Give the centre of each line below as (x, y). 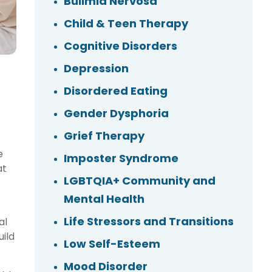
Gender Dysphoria (116, 114)
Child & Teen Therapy (126, 24)
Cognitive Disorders (120, 46)
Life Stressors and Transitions (148, 222)
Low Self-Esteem (112, 244)
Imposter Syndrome (121, 158)
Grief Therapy (104, 136)
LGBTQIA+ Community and (139, 181)
